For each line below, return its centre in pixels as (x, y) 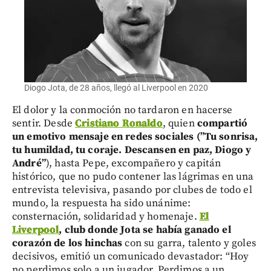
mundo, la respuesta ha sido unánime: (102, 204)
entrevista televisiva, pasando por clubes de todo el (132, 190)
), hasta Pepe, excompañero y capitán (133, 164)
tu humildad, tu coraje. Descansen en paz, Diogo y (132, 150)
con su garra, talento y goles (189, 243)
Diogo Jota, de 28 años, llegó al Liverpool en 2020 (116, 88)
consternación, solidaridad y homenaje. (106, 217)
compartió (222, 124)
